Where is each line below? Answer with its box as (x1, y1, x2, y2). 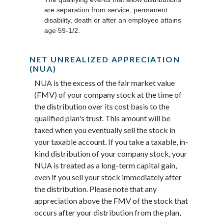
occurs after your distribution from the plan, (34, 207, 181, 217)
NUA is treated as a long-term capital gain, (34, 160, 177, 170)
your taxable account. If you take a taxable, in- (34, 137, 188, 146)
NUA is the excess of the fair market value (34, 78, 175, 87)
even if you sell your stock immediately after (34, 172, 182, 182)
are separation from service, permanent (44, 5, 167, 14)
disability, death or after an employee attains (44, 16, 181, 24)
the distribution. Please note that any (34, 184, 157, 193)
